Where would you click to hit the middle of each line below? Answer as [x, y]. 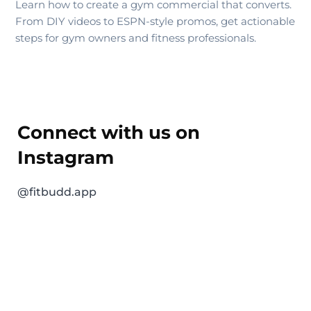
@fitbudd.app [57, 192]
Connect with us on [109, 132]
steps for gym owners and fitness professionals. [136, 37]
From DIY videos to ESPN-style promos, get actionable [155, 21]
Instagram [66, 157]
